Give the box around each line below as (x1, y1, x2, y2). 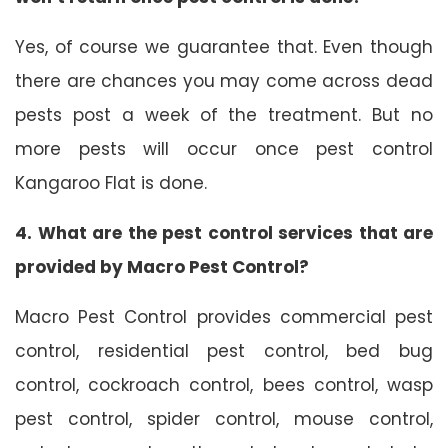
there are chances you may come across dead (15, 68, 433, 93)
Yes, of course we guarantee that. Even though (15, 34, 433, 59)
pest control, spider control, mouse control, (15, 406, 433, 431)
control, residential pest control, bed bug (15, 338, 433, 363)
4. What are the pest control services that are (15, 220, 433, 245)
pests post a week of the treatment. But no (15, 102, 433, 127)
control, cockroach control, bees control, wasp (15, 372, 433, 397)
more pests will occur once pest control (15, 136, 433, 161)
